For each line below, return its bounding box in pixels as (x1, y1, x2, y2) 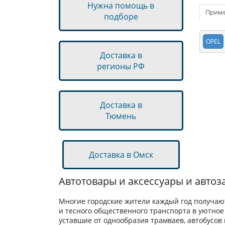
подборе (103, 11, 138, 22)
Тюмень (105, 110, 137, 122)
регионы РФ (97, 61, 145, 72)
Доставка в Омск (88, 149, 153, 160)
